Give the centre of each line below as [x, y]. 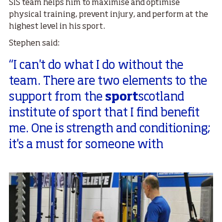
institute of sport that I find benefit [104, 113]
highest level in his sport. [57, 27]
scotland [161, 97]
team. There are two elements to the [108, 81]
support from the [57, 97]
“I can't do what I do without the [96, 65]
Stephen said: [34, 43]
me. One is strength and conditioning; [110, 129]
